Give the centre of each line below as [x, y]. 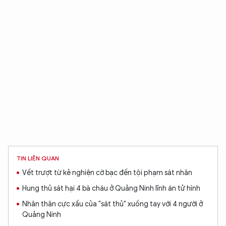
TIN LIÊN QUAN [38, 158]
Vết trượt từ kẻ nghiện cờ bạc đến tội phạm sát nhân [107, 173]
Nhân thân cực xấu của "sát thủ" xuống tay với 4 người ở [112, 204]
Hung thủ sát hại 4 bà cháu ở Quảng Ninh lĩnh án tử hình [111, 188]
